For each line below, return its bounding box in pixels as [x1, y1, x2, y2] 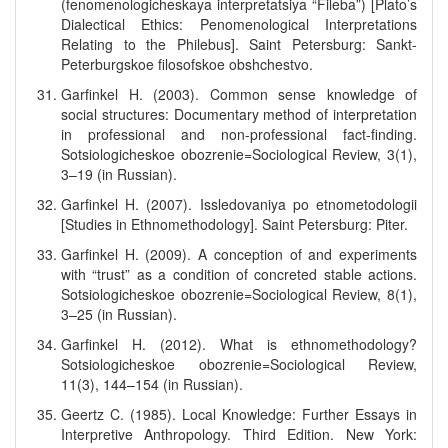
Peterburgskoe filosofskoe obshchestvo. [61, 54, 313, 74]
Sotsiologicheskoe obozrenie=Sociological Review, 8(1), [61, 284, 417, 304]
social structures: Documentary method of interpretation [61, 104, 417, 124]
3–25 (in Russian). [61, 304, 177, 324]
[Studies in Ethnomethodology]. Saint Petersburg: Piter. [61, 214, 408, 234]
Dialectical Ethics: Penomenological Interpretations [61, 14, 417, 34]
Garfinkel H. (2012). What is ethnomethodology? [61, 334, 417, 354]
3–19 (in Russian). [61, 164, 177, 184]
